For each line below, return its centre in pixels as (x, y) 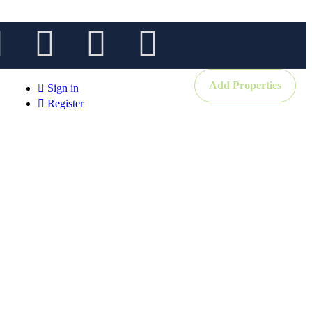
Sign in (62, 88)
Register (65, 103)
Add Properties (245, 85)
